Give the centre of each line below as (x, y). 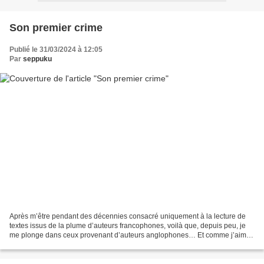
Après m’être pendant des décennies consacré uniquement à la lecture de (128, 217)
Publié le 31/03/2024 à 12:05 (56, 49)
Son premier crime (56, 27)
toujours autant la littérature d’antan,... (70, 245)
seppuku (37, 59)
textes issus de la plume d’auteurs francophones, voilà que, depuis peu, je (128, 226)
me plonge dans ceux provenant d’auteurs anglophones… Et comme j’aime (130, 235)
